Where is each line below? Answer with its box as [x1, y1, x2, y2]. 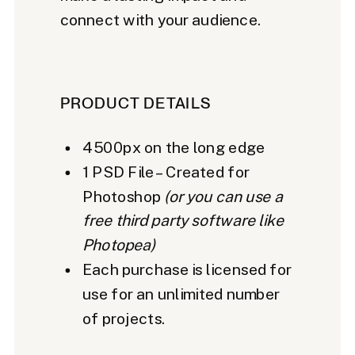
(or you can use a [164, 186, 283, 205]
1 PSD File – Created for [82, 162, 250, 181]
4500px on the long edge [82, 138, 265, 156]
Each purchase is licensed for [82, 260, 292, 278]
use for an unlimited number [82, 284, 280, 303]
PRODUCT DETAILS [59, 94, 212, 112]
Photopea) [82, 235, 155, 254]
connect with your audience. [59, 10, 261, 29]
